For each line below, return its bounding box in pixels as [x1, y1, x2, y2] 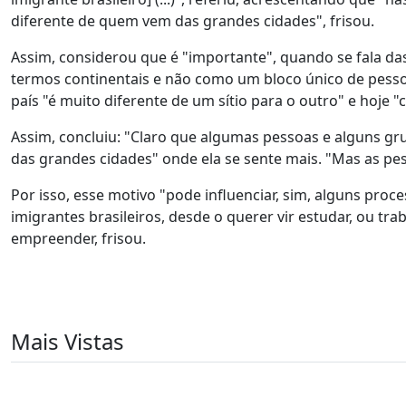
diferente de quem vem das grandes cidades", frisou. [11, 11, 378, 31]
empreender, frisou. [11, 228, 150, 248]
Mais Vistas [11, 326, 124, 356]
